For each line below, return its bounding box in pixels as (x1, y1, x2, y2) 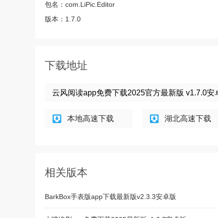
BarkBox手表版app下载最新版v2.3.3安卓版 (45, 193, 176, 200)
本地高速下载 (67, 114, 114, 123)
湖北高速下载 (164, 114, 211, 123)
